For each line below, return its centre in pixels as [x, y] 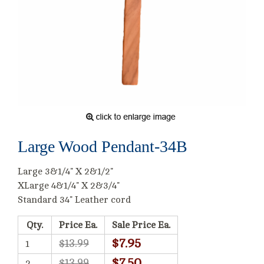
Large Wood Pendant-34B [103, 146]
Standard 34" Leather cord [74, 200]
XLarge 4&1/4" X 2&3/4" [69, 186]
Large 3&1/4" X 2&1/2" [65, 171]
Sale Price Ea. [141, 225]
